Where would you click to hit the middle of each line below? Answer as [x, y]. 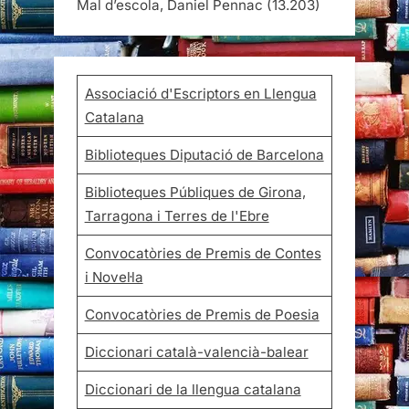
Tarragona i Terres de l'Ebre [177, 215]
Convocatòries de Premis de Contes [203, 253]
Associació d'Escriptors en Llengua [200, 93]
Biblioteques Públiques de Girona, [195, 192]
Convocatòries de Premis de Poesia [202, 314]
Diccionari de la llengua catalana [193, 389]
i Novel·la [114, 277]
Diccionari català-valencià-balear [196, 351]
